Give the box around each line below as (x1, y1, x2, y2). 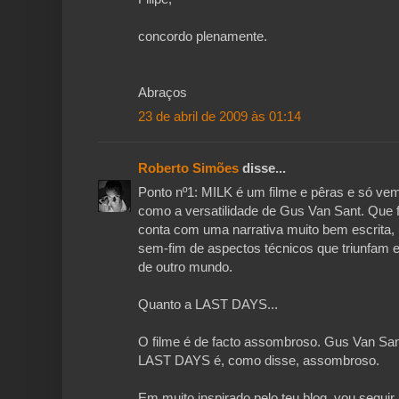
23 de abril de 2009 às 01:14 (138, 109, 301, 125)
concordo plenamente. (138, 28, 267, 45)
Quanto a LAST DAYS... (138, 297, 278, 313)
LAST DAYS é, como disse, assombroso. (138, 353, 379, 369)
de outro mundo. (138, 259, 232, 275)
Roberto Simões (138, 160, 239, 176)
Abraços (138, 85, 187, 101)
